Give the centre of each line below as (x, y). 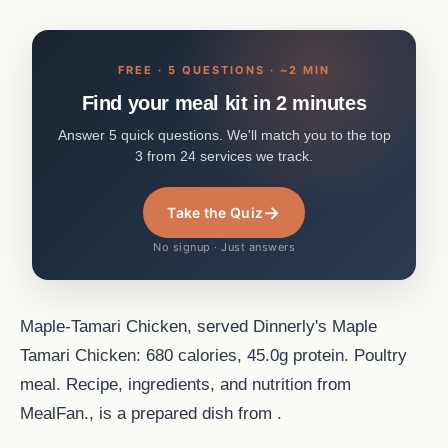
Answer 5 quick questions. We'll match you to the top (224, 135)
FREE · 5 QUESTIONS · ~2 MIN (224, 70)
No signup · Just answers (224, 247)
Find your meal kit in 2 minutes (224, 103)
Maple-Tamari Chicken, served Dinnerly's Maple (198, 326)
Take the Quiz (215, 213)
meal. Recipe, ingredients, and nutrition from (185, 384)
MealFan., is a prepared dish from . (151, 413)
